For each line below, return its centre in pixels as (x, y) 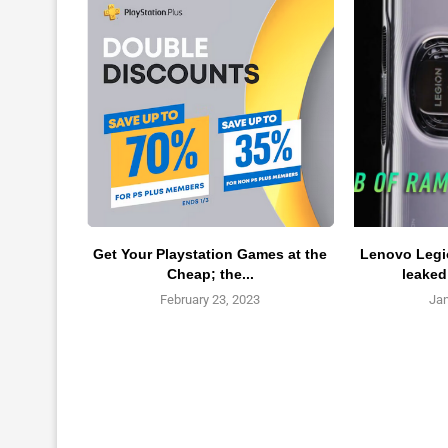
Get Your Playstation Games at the (210, 253)
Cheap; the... (210, 273)
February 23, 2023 (210, 299)
